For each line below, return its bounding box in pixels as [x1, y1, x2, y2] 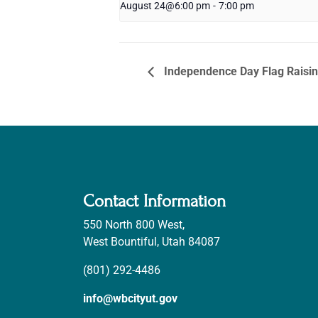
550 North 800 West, [83, 217, 185, 231]
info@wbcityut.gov [83, 291, 177, 305]
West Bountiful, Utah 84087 [83, 234, 220, 248]
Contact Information [83, 190, 226, 212]
